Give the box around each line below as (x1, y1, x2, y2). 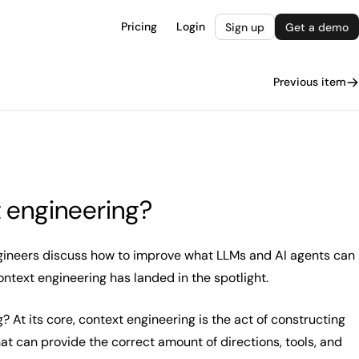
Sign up (225, 20, 264, 34)
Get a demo (285, 20, 349, 34)
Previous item (273, 75, 346, 89)
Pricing (121, 19, 157, 34)
